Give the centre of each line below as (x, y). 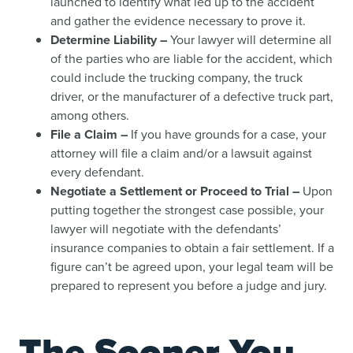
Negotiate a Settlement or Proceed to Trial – (175, 191)
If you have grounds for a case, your (227, 134)
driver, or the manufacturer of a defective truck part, (192, 97)
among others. (90, 115)
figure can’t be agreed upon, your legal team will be (192, 267)
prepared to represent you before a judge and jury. (189, 286)
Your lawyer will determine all (249, 40)
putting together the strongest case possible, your (187, 210)
